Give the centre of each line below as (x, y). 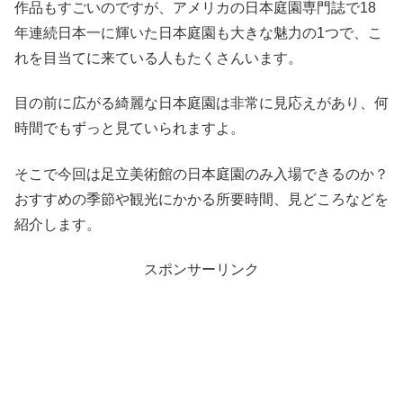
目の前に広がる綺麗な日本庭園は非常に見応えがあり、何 (201, 103)
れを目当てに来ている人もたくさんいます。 (158, 58)
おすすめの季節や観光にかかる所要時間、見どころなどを (201, 199)
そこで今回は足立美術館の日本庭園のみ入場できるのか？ (201, 174)
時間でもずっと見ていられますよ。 (130, 129)
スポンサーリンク (201, 269)
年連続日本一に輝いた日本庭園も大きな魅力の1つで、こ (198, 32)
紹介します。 (58, 224)
